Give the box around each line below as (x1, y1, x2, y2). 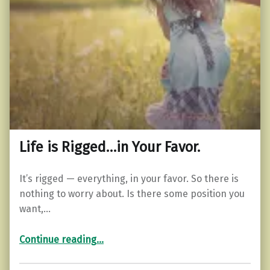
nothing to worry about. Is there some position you (19, 187, 245, 199)
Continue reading (19, 233, 96, 245)
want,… (19, 202, 51, 215)
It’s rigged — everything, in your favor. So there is (19, 172, 239, 184)
